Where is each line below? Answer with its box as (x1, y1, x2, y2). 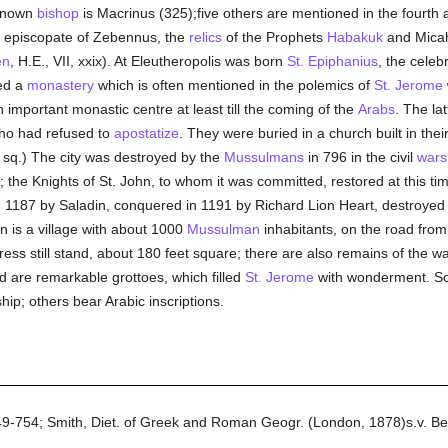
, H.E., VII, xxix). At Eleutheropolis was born (9, 53, 287, 69)
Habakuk (326, 29, 383, 45)
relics (188, 29, 222, 45)
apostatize (113, 125, 179, 141)
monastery (26, 77, 94, 93)
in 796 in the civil (303, 149, 417, 165)
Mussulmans (223, 149, 304, 165)
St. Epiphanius (286, 53, 378, 69)
